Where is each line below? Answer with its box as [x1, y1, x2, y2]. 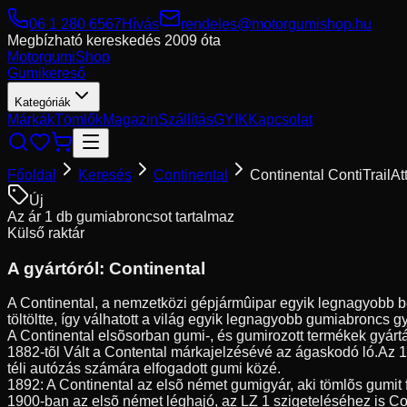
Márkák [7, 112, 55, 127]
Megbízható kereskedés [7, 33, 164, 48]
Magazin [103, 112, 158, 127]
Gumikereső [7, 65, 85, 81]
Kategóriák [15, 95, 71, 109]
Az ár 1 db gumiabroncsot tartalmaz [7, 209, 234, 224]
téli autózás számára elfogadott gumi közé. [7, 361, 281, 377]
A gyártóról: [7, 258, 109, 278]
